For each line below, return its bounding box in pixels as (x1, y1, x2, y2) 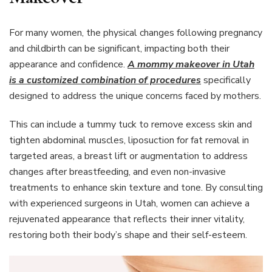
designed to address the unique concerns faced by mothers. (9, 89, 261, 103)
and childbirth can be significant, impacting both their (9, 41, 229, 55)
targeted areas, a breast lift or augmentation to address (9, 149, 248, 163)
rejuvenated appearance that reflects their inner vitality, (9, 212, 245, 226)
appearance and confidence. (9, 57, 127, 71)
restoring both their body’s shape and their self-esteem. (9, 228, 247, 242)
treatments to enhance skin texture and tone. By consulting (9, 180, 263, 194)
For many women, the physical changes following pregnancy (9, 25, 262, 39)
